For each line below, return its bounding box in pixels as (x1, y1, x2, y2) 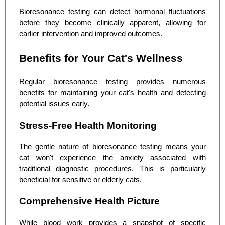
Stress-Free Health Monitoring (19, 120, 157, 131)
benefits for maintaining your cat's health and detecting (19, 88, 206, 97)
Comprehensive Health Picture (19, 196, 160, 206)
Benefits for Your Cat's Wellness (19, 52, 183, 64)
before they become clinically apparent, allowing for (19, 19, 206, 27)
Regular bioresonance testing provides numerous (19, 77, 206, 86)
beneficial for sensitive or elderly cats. (19, 176, 142, 184)
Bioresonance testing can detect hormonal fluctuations (19, 8, 206, 16)
